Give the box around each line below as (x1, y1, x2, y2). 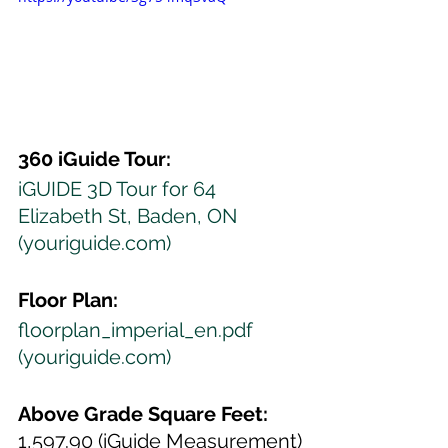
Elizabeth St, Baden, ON (18, 203, 242, 228)
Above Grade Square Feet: (18, 401, 268, 426)
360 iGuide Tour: (18, 146, 171, 171)
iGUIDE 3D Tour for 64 (18, 176, 221, 201)
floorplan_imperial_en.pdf (18, 317, 258, 342)
